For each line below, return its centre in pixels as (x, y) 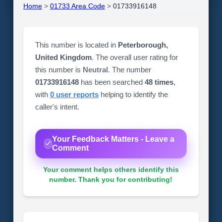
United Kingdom (63, 57)
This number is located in (76, 45)
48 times (159, 82)
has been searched (111, 82)
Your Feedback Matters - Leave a (113, 139)
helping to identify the (133, 94)
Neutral (95, 70)
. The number (129, 70)
